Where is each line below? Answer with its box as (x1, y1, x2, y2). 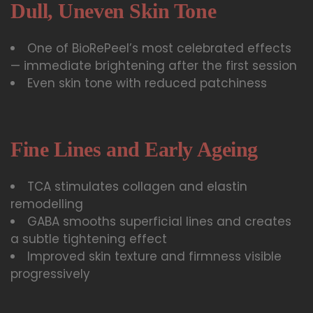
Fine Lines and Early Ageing (10, 138, 258, 161)
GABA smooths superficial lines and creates (27, 213, 291, 231)
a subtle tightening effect (10, 231, 167, 248)
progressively (10, 265, 90, 283)
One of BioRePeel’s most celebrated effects (27, 39, 291, 57)
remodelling (10, 196, 83, 213)
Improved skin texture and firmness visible (27, 248, 282, 265)
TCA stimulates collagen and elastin (27, 178, 247, 196)
